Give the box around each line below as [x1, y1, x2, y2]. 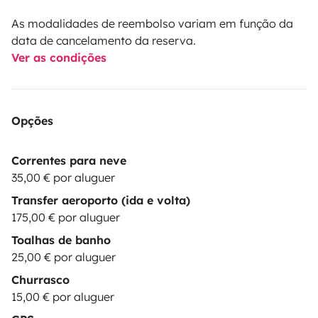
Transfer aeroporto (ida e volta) [11, 192, 190, 207]
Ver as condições [11, 50, 106, 65]
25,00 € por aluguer [11, 249, 116, 264]
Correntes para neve [11, 153, 126, 168]
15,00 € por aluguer [11, 289, 114, 304]
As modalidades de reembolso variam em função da [11, 16, 293, 31]
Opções [11, 113, 53, 128]
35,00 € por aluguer [11, 170, 115, 185]
